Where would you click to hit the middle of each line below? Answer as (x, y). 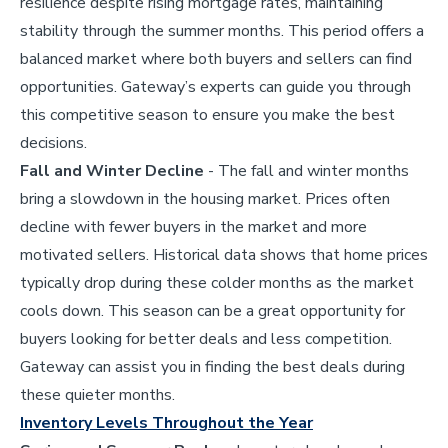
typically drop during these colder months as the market (217, 282)
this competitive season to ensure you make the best (207, 114)
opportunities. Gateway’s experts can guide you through (215, 86)
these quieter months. (97, 394)
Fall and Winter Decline (112, 170)
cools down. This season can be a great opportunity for (212, 310)
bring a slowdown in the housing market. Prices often (205, 198)
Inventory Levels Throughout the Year (166, 422)
